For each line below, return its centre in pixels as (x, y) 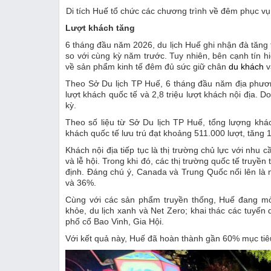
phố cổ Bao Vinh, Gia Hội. (115, 221)
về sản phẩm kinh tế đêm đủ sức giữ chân (147, 66)
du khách (246, 66)
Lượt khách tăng (100, 28)
